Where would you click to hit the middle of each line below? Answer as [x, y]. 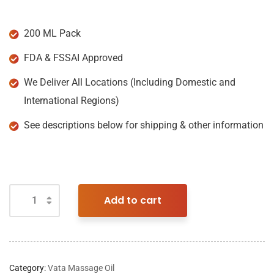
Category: [28, 268]
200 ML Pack [52, 33]
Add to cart [133, 200]
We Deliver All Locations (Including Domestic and [130, 82]
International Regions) [72, 100]
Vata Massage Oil [81, 268]
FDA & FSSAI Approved [73, 57]
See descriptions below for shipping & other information [144, 125]
